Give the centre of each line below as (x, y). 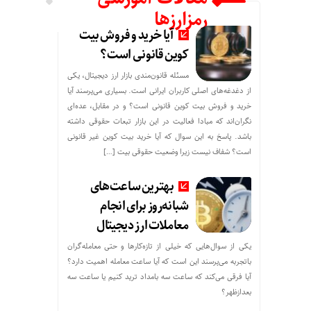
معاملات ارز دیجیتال (143, 226)
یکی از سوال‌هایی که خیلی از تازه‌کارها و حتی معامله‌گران (159, 246)
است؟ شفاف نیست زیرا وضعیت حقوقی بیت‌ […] (177, 152)
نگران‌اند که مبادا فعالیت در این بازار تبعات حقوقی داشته (159, 121)
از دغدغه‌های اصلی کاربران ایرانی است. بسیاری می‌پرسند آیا (159, 91)
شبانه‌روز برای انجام (144, 206)
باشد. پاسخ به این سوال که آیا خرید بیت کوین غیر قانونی (159, 136)
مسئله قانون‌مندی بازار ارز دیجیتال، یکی (128, 75)
